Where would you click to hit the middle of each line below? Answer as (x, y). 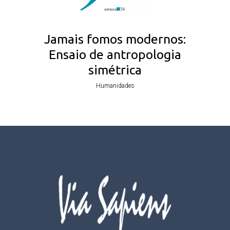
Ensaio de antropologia (115, 54)
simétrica (115, 70)
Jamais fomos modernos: (115, 39)
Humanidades (115, 85)
